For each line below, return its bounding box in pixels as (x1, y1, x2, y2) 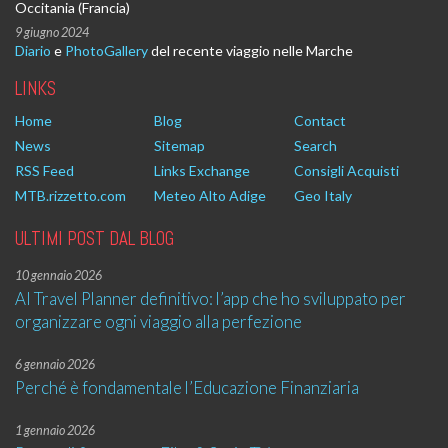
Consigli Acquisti (293, 162, 399, 179)
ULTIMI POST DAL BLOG (15, 226, 174, 251)
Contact (293, 112, 346, 129)
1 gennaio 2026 (15, 423, 95, 438)
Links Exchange (154, 162, 251, 179)
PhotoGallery (65, 42, 148, 59)
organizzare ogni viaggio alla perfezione (15, 311, 302, 332)
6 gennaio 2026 (15, 357, 95, 372)
